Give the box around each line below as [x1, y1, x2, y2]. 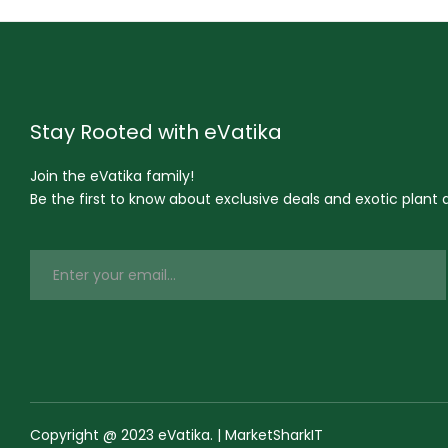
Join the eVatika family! [30, 165, 194, 186]
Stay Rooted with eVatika [30, 117, 282, 146]
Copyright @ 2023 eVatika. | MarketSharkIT [30, 424, 323, 445]
